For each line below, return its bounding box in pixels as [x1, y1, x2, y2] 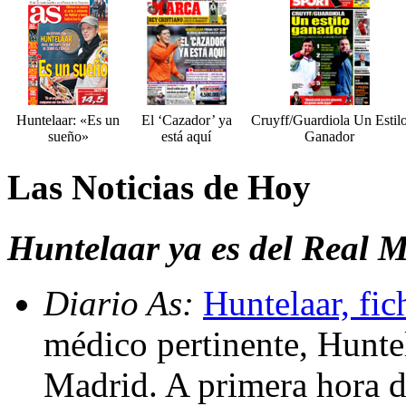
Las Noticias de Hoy [7, 168, 311, 208]
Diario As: [43, 283, 203, 323]
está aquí [161, 129, 211, 145]
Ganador [304, 129, 354, 145]
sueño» [47, 129, 89, 145]
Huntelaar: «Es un [16, 112, 120, 129]
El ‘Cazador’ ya [140, 112, 232, 129]
